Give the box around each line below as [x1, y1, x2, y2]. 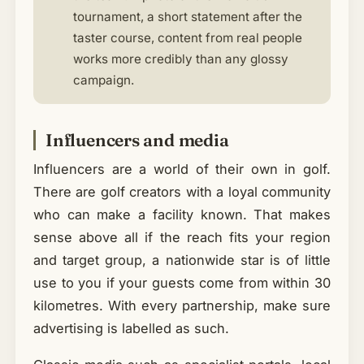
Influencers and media [45, 128, 229, 150]
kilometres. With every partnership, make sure [32, 297, 331, 314]
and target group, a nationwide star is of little [32, 251, 331, 268]
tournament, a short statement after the [72, 8, 302, 24]
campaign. [72, 71, 134, 88]
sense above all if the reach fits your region [32, 228, 331, 245]
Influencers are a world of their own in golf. [32, 160, 331, 177]
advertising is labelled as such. [32, 319, 229, 336]
